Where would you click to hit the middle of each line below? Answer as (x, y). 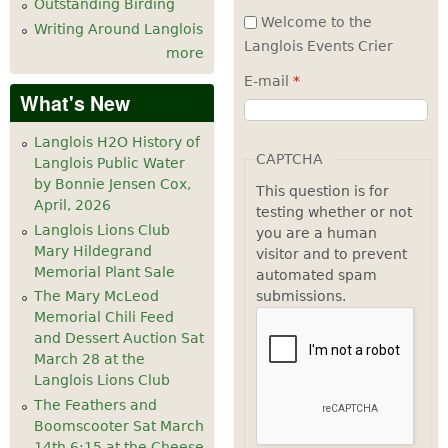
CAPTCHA (289, 159)
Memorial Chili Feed (104, 317)
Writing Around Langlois (118, 28)
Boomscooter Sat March (119, 425)
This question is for (322, 190)
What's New (75, 103)
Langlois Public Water (109, 163)
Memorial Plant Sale (104, 271)
